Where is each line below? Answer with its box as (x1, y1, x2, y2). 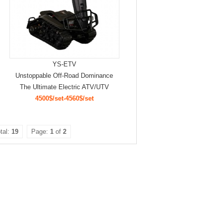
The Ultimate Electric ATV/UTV (19, 83, 109, 91)
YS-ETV (52, 60, 76, 68)
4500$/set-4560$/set (35, 95, 94, 102)
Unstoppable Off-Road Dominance (15, 72, 113, 79)
